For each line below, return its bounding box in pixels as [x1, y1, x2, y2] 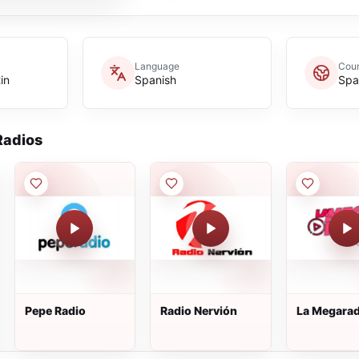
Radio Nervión [160, 304, 238, 317]
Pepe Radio [24, 304, 86, 317]
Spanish [134, 72, 176, 87]
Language [134, 59, 179, 72]
